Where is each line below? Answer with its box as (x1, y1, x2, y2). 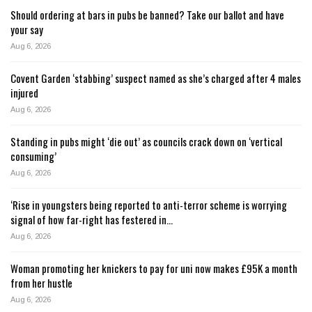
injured (10, 85, 38, 101)
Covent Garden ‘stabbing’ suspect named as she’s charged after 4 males (10, 70, 301, 86)
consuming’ (10, 148, 56, 164)
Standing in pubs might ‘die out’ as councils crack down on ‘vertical (10, 134, 282, 150)
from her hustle (10, 275, 72, 291)
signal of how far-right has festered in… (10, 212, 173, 228)
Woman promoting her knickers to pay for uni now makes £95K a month (10, 260, 297, 276)
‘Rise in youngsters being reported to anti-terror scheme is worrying (10, 197, 287, 213)
